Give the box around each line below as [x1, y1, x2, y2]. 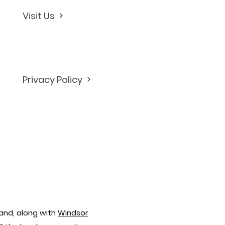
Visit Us [23, 9, 55, 22]
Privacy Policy [23, 73, 82, 86]
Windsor [58, 207, 88, 218]
